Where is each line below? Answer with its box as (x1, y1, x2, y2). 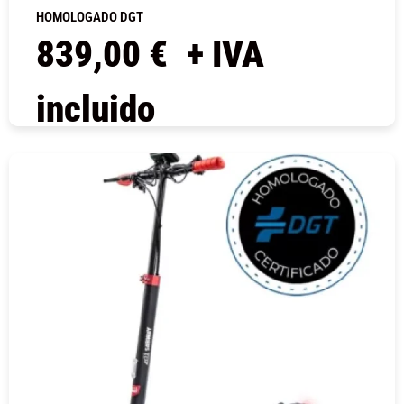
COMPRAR (170, 143, 234, 161)
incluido (36, 87, 155, 132)
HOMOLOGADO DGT (36, 9, 143, 26)
